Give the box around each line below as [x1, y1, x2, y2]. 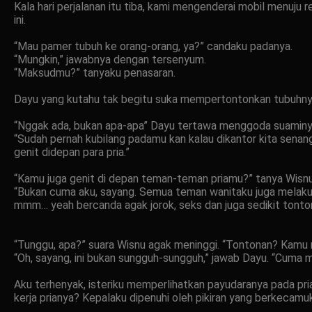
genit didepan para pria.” [14, 145, 130, 159]
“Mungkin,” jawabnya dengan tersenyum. [14, 52, 206, 66]
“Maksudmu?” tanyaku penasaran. [14, 65, 175, 79]
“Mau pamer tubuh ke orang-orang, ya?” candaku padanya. [14, 39, 292, 53]
